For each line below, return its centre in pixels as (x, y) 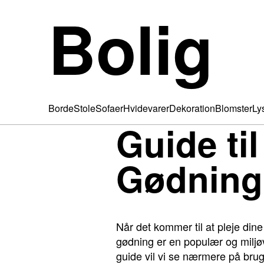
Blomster (234, 108)
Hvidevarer (146, 108)
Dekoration (192, 108)
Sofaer (109, 108)
